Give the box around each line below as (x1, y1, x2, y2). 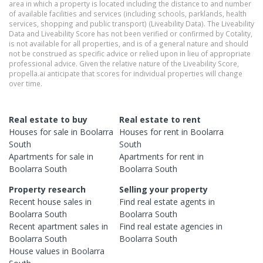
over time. (9, 78, 42, 88)
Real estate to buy (9, 113, 87, 125)
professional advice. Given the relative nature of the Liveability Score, (9, 58, 239, 68)
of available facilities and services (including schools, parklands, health (9, 8, 247, 18)
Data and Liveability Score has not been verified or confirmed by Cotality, (9, 28, 252, 38)
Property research (9, 183, 86, 195)
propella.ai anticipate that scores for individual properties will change (9, 68, 242, 78)
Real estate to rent (119, 113, 201, 125)
